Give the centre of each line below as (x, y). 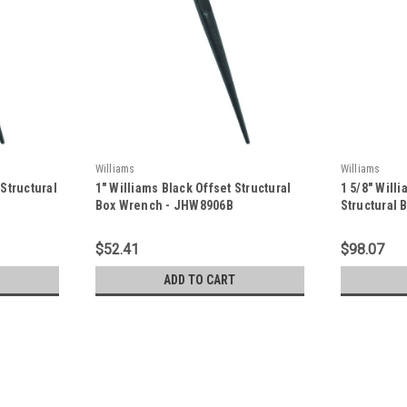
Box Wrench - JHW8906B (164, 205)
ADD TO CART (200, 279)
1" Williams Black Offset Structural (193, 188)
